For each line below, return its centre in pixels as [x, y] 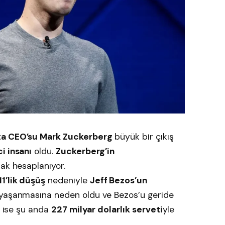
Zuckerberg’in [85, 151]
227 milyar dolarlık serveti [107, 210]
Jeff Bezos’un [118, 181]
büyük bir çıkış [143, 137]
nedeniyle [68, 181]
